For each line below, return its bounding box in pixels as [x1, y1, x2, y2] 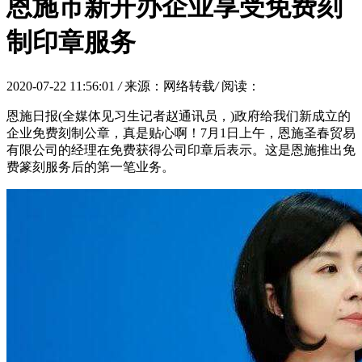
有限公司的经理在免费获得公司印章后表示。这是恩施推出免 [6, 142, 356, 157]
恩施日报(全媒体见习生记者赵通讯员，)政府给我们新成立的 [6, 108, 351, 123]
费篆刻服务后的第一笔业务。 [6, 159, 175, 174]
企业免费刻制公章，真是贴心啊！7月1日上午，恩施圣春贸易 [6, 125, 356, 140]
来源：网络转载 [124, 78, 215, 93]
